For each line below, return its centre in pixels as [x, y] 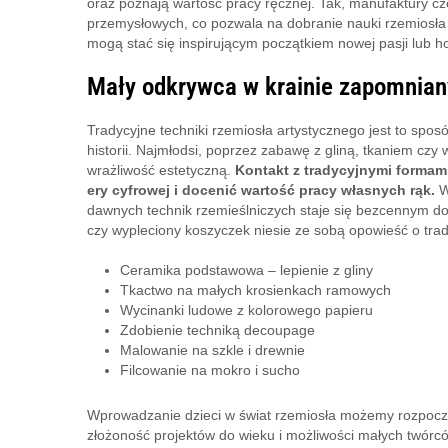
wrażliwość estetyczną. [161, 170]
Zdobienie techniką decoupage [217, 330]
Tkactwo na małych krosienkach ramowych [255, 290]
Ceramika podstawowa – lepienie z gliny [246, 270]
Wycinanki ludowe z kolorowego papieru [246, 310]
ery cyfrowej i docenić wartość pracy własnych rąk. [261, 190]
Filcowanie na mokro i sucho [209, 370]
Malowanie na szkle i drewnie [212, 350]
